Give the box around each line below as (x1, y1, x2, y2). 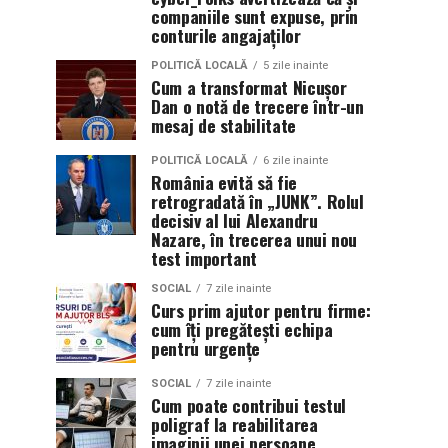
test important (151, 245, 258, 271)
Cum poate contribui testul (151, 392, 346, 418)
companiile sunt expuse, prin (151, 3, 359, 29)
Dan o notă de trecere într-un (151, 93, 364, 119)
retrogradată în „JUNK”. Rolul (151, 188, 364, 214)
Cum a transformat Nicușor (151, 74, 347, 100)
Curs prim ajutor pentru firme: (151, 297, 371, 323)
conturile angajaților (151, 22, 301, 48)
